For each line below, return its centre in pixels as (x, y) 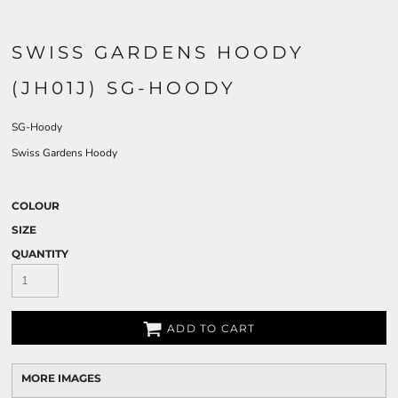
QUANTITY (40, 254)
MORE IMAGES (61, 378)
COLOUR (36, 206)
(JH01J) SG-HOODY (124, 88)
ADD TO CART (211, 329)
